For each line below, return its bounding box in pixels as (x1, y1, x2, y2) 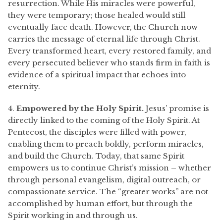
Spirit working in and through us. (8, 211, 138, 220)
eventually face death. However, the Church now (8, 22, 198, 32)
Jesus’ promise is (144, 104, 209, 113)
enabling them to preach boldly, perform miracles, (8, 139, 204, 149)
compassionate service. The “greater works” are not (8, 187, 208, 196)
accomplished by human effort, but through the (8, 199, 193, 208)
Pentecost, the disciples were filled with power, (8, 127, 186, 137)
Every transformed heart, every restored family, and (8, 46, 211, 55)
